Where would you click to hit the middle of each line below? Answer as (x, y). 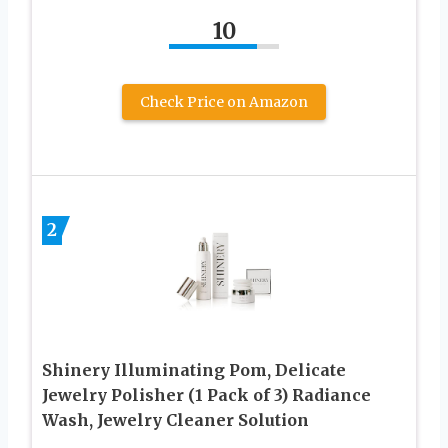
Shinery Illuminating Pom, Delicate (194, 370)
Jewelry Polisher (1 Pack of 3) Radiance (206, 395)
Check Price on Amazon (224, 101)
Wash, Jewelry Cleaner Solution (175, 420)
